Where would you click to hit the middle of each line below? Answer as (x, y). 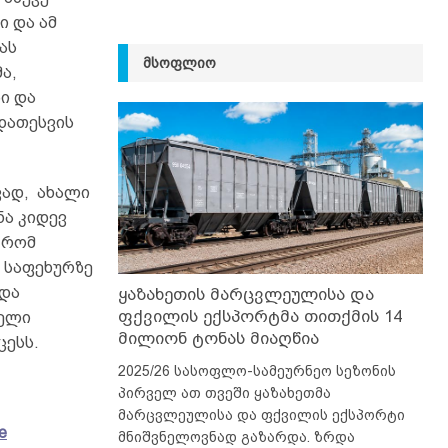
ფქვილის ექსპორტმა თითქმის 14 (259, 316)
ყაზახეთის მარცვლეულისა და (245, 294)
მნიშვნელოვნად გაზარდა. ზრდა (236, 436)
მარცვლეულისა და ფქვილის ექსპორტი (261, 414)
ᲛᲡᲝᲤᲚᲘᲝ (179, 62)
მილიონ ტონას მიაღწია (218, 338)
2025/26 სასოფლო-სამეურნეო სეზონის (256, 370)
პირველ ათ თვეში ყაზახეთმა (224, 392)
